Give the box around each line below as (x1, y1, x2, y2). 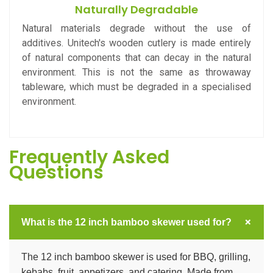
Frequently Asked (9, 144, 169, 170)
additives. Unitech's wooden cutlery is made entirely (22, 37, 251, 49)
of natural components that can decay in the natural (22, 52, 251, 63)
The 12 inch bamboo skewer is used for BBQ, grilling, (21, 252, 250, 262)
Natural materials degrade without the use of (22, 23, 251, 34)
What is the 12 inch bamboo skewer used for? (21, 217, 232, 227)
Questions (9, 160, 104, 185)
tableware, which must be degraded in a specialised (22, 81, 251, 93)
